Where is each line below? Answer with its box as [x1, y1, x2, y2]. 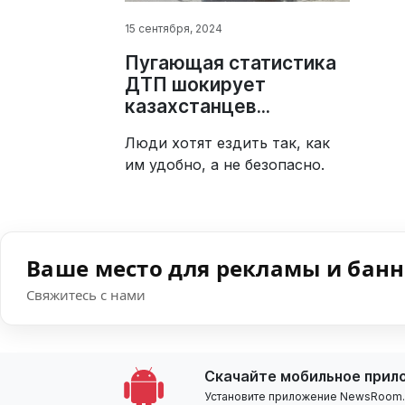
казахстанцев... [125, 95, 270, 118]
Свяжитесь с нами [26, 286, 146, 305]
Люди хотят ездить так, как [125, 134, 330, 153]
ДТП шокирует [125, 73, 266, 97]
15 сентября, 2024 [125, 22, 222, 36]
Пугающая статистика [125, 52, 336, 75]
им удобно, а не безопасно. [125, 155, 325, 174]
